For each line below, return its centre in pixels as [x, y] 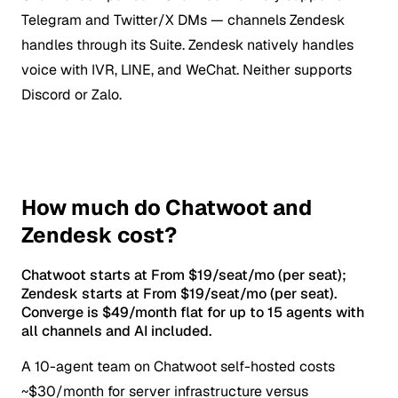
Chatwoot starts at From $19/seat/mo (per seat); [184, 275]
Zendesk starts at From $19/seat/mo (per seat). [179, 294]
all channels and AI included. [116, 331]
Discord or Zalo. [72, 94]
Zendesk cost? [99, 235]
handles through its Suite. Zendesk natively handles [187, 44]
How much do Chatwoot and [167, 207]
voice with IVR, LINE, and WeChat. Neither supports [187, 69]
